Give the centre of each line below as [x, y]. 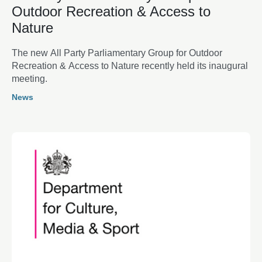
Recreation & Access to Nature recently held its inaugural [130, 65]
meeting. [30, 78]
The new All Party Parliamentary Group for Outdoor [117, 53]
